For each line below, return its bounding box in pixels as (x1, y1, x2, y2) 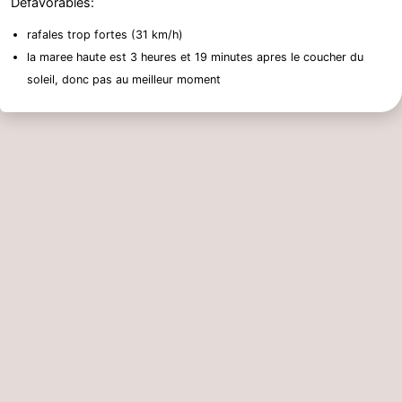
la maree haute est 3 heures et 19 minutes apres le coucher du (27, 49, 363, 64)
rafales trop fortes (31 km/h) (27, 27, 183, 41)
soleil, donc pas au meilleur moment (27, 72, 221, 86)
